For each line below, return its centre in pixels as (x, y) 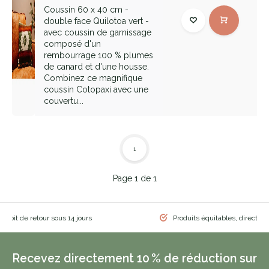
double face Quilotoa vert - (97, 21)
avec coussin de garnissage (98, 32)
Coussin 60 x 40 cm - (86, 10)
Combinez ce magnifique (93, 78)
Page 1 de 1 (134, 178)
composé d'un (73, 44)
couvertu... (64, 101)
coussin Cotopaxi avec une (96, 89)
